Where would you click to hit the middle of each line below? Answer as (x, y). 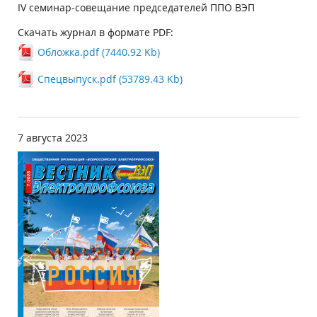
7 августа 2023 (53, 138)
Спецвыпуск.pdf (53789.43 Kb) (110, 79)
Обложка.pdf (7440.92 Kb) (99, 52)
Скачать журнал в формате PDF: (96, 32)
